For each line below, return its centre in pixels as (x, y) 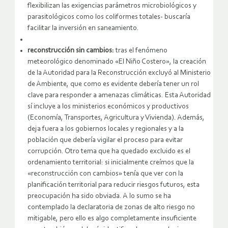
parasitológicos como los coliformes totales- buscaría (109, 17)
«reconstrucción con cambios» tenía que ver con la (105, 174)
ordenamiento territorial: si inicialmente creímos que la (111, 163)
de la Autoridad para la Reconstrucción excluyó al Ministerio (119, 73)
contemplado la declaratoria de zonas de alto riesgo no (111, 208)
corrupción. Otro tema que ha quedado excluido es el (109, 152)
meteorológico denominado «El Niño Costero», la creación (117, 62)
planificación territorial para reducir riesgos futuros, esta (113, 185)
